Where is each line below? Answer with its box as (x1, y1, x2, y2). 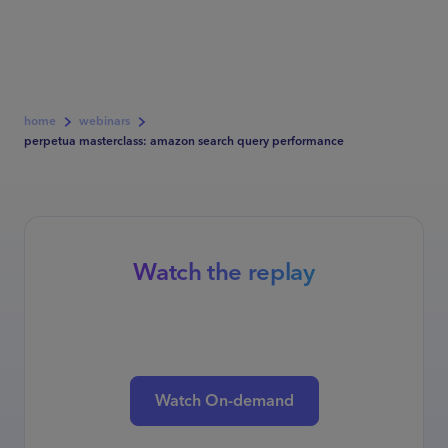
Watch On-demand (154, 387, 294, 415)
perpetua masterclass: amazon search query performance (24, 131, 344, 152)
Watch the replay (133, 252, 315, 294)
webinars (79, 111, 130, 132)
